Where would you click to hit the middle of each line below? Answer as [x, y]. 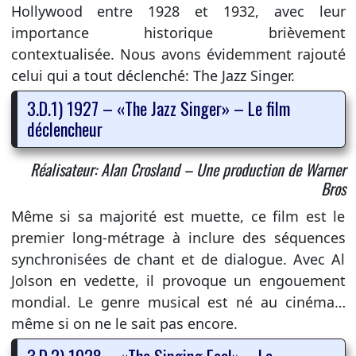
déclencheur [64, 128]
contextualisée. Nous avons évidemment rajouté [178, 54]
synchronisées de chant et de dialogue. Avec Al [178, 259]
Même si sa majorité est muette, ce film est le [178, 216]
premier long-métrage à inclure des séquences [178, 237]
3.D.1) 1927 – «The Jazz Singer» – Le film [158, 108]
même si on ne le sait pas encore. [124, 323]
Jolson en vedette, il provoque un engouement [178, 280]
